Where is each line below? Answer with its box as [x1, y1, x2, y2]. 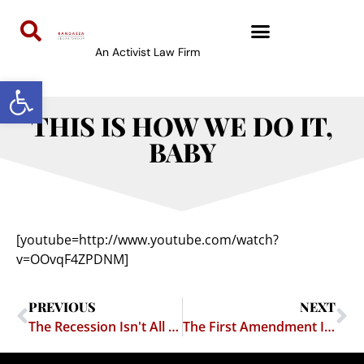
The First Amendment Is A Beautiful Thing [323, 317, 335, 336]
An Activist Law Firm [94, 45, 200, 59]
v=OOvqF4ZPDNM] [16, 250, 128, 269]
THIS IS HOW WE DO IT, [31, 108, 333, 144]
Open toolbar [7, 71, 95, 106]
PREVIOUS [28, 297, 96, 315]
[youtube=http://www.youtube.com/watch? [16, 231, 279, 249]
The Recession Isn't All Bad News [168, 317, 179, 336]
